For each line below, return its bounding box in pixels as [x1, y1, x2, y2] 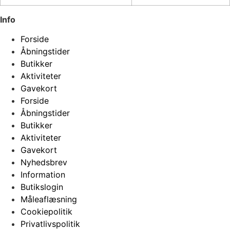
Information [21, 169, 65, 180]
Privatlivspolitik [21, 218, 80, 229]
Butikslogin [21, 181, 63, 192]
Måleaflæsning [21, 194, 77, 204]
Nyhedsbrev [21, 157, 67, 167]
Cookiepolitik [21, 206, 72, 217]
